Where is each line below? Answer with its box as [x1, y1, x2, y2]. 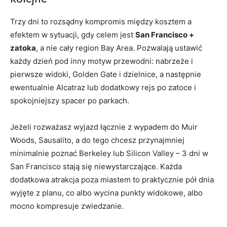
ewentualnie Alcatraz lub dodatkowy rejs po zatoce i [10, 82, 196, 92]
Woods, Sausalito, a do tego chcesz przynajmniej [10, 135, 184, 145]
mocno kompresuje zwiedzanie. [10, 201, 124, 211]
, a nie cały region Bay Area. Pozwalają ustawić [36, 43, 202, 53]
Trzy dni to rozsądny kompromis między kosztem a [10, 16, 192, 26]
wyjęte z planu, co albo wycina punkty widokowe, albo [10, 187, 203, 198]
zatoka [10, 43, 36, 53]
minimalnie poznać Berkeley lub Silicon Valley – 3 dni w [10, 148, 208, 158]
